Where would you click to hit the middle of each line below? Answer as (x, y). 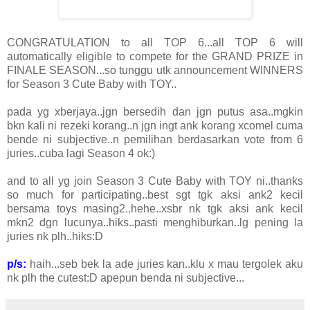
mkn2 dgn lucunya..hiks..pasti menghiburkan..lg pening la (155, 223)
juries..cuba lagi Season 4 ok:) (81, 154)
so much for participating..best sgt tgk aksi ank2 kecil (155, 195)
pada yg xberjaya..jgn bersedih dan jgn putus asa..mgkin (155, 112)
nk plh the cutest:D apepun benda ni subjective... (126, 278)
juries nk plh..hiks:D (55, 237)
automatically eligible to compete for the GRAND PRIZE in (155, 57)
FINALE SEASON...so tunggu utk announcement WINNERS (155, 71)
